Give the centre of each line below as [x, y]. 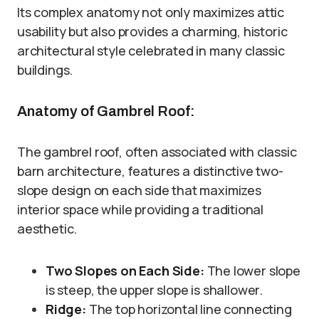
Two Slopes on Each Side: [125, 271]
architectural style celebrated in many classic [151, 51]
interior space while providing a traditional [141, 210]
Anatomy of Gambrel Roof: [106, 111]
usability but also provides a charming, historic [152, 32]
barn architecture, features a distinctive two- [150, 171]
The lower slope [252, 271]
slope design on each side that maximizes [139, 190]
